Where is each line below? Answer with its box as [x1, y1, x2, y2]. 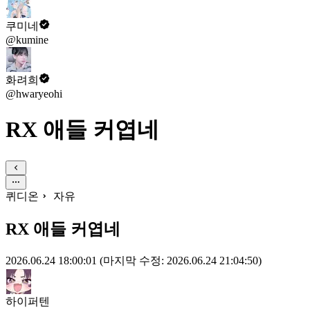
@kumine [6, 34, 48, 46]
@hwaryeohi [6, 88, 62, 100]
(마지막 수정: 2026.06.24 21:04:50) [100, 254, 262, 266]
